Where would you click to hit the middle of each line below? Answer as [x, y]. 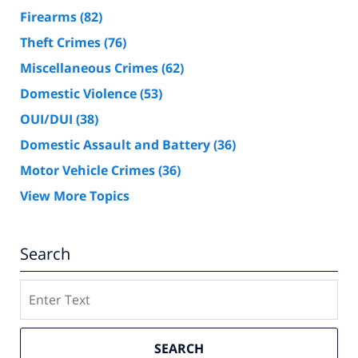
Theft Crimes [62, 43]
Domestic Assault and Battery [117, 145]
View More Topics [75, 196]
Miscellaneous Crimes [91, 68]
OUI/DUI [48, 119]
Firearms [50, 17]
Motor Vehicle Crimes [89, 171]
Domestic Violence [80, 94]
